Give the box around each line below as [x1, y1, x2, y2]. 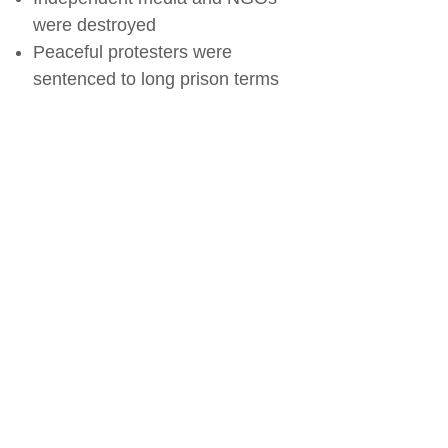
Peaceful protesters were [32, 42, 232, 63]
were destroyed [32, 15, 156, 36]
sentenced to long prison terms [32, 69, 279, 90]
